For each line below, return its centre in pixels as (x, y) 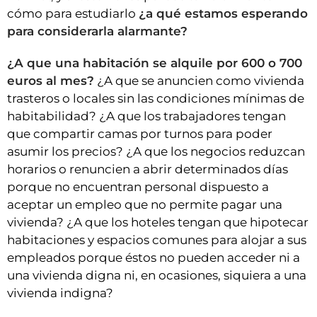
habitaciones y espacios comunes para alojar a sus (157, 240)
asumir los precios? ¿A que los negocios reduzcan (156, 151)
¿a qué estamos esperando (223, 13)
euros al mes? (51, 80)
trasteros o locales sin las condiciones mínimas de (156, 98)
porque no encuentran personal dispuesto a (138, 186)
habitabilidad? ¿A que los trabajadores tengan (146, 116)
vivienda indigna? (60, 293)
